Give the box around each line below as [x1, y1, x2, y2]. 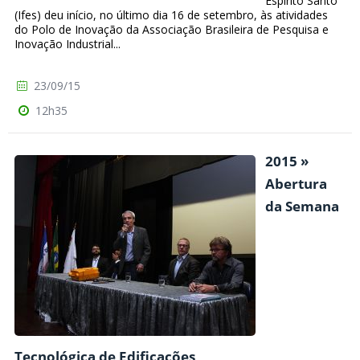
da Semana [265, 197, 339, 216]
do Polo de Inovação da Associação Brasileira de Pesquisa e [14, 22, 329, 38]
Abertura [265, 174, 327, 194]
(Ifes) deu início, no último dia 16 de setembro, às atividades [14, 7, 328, 23]
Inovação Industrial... [14, 36, 121, 52]
